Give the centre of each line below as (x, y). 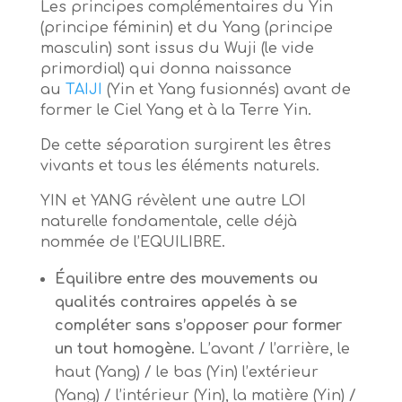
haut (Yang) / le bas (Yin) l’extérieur (186, 373)
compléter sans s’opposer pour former (198, 326)
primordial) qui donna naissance (166, 70)
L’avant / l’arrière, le (274, 350)
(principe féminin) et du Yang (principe (186, 28)
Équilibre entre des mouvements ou (186, 280)
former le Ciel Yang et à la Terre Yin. (175, 111)
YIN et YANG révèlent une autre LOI (173, 201)
